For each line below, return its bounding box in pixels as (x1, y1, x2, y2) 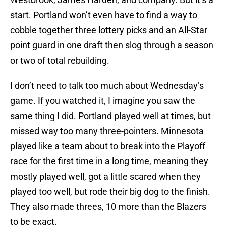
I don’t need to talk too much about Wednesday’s (10, 80, 204, 91)
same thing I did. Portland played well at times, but (10, 110, 211, 122)
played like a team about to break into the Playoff (10, 141, 205, 152)
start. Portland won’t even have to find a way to (10, 10, 197, 21)
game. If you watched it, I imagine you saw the (10, 95, 195, 106)
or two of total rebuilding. (10, 55, 109, 66)
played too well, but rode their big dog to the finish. (10, 186, 210, 197)
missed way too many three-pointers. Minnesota (10, 126, 204, 137)
